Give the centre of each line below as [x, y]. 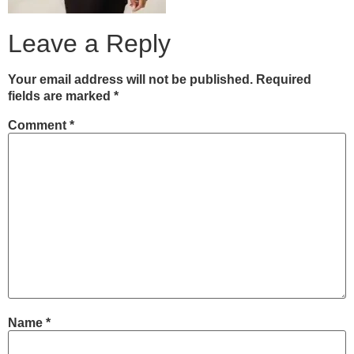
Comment [39, 125]
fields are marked [61, 96]
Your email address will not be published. [130, 80]
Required [284, 80]
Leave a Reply [89, 44]
